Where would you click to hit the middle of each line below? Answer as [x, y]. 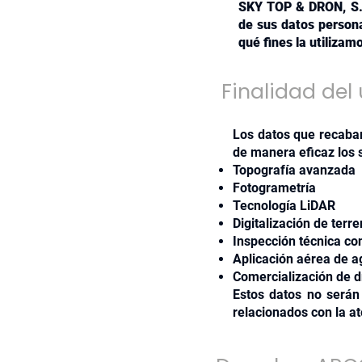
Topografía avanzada [294, 170]
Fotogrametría [274, 188]
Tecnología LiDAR [284, 206]
